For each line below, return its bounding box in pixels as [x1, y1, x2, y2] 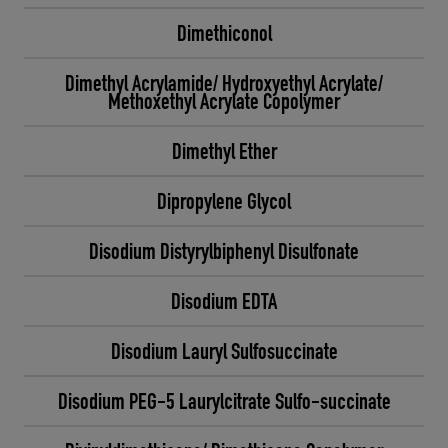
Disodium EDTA [171, 287, 277, 315]
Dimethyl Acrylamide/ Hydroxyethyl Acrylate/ [65, 69, 383, 97]
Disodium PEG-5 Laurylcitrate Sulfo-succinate [57, 387, 391, 415]
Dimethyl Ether [171, 137, 277, 165]
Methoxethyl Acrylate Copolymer [108, 87, 340, 115]
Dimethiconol [176, 19, 272, 47]
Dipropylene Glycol [157, 187, 291, 215]
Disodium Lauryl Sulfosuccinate [110, 337, 338, 365]
